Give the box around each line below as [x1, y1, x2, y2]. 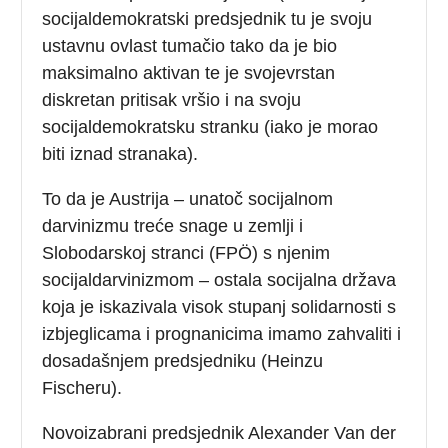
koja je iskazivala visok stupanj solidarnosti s [42, 296, 397, 317]
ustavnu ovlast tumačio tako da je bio [42, 35, 338, 56]
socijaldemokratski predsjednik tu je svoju [42, 8, 373, 29]
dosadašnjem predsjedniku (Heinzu [42, 350, 324, 371]
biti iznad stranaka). [42, 143, 199, 164]
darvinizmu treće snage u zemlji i [42, 215, 304, 236]
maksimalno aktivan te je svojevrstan [42, 62, 336, 83]
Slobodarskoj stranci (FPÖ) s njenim [42, 242, 331, 263]
